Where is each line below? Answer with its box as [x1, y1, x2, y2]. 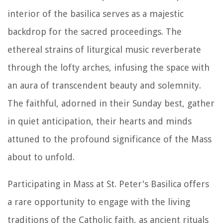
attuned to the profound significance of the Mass [7, 133, 212, 144]
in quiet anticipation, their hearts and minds [7, 115, 192, 126]
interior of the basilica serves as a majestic [7, 8, 184, 19]
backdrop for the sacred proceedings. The [7, 26, 182, 37]
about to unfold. [7, 151, 75, 162]
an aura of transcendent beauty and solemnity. [7, 80, 201, 91]
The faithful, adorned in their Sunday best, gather [7, 98, 215, 109]
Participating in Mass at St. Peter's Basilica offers [7, 178, 209, 189]
